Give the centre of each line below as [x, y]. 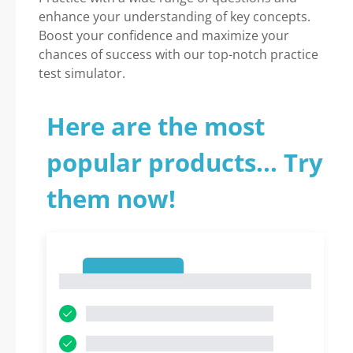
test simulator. [82, 73]
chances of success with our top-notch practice [178, 54]
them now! [111, 199]
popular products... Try [185, 162]
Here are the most [156, 126]
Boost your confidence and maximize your [164, 35]
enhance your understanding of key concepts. [175, 17]
